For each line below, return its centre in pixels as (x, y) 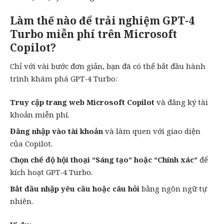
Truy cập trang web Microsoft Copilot (82, 102)
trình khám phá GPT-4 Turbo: (64, 78)
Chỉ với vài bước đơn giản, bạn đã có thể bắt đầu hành (108, 66)
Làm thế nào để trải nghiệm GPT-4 (102, 21)
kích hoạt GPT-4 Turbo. (51, 172)
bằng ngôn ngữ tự (173, 188)
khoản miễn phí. (40, 115)
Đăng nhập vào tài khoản (56, 131)
